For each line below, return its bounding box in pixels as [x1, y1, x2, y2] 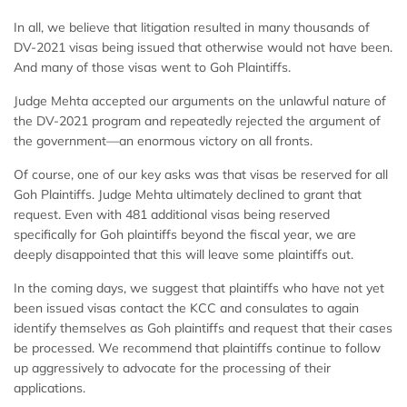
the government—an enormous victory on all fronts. [14, 133, 313, 150]
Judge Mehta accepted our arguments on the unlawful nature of [14, 93, 386, 110]
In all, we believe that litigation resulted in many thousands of [14, 19, 370, 36]
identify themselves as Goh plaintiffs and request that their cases [14, 320, 392, 337]
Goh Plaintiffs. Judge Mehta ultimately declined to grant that [14, 186, 362, 203]
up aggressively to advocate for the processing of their [14, 360, 331, 377]
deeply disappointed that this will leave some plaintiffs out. [14, 246, 353, 263]
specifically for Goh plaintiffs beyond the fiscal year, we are [14, 226, 356, 243]
